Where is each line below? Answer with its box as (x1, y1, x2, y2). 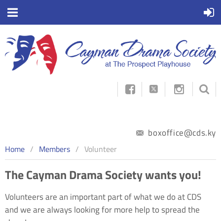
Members (39, 143, 70, 155)
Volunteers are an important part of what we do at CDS (5, 190, 201, 203)
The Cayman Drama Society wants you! (5, 165, 201, 184)
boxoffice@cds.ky (146, 126, 216, 139)
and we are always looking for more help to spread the (5, 203, 200, 216)
